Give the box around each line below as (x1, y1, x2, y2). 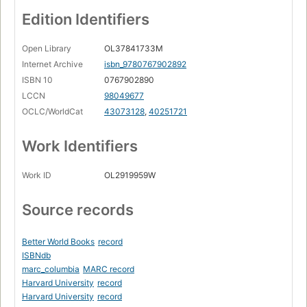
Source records (22, 200, 134, 219)
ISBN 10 (22, 74, 53, 85)
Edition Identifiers (22, 10, 149, 28)
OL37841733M (104, 42, 163, 53)
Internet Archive (22, 58, 83, 69)
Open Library (22, 42, 71, 53)
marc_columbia (22, 263, 79, 274)
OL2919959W (104, 169, 156, 180)
